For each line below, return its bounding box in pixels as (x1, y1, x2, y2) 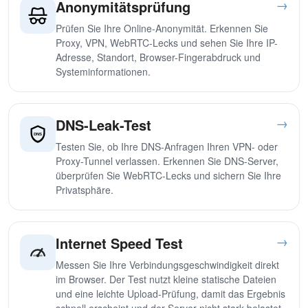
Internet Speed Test (56, 233, 183, 253)
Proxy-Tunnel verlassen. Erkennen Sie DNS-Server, (56, 154, 278, 168)
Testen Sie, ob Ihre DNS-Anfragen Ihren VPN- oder (56, 140, 278, 153)
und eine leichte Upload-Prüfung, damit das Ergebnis (56, 287, 285, 300)
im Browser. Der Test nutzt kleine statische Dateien (56, 272, 276, 286)
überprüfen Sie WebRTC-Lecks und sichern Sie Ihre (56, 168, 281, 182)
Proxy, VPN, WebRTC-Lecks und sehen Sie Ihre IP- (56, 36, 278, 49)
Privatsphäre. (56, 183, 113, 197)
